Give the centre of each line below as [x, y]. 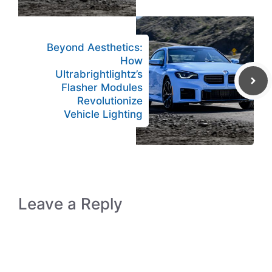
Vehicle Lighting [103, 114]
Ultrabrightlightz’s [99, 74]
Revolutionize [110, 100]
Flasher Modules [102, 87]
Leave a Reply [70, 203]
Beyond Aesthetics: [95, 47]
